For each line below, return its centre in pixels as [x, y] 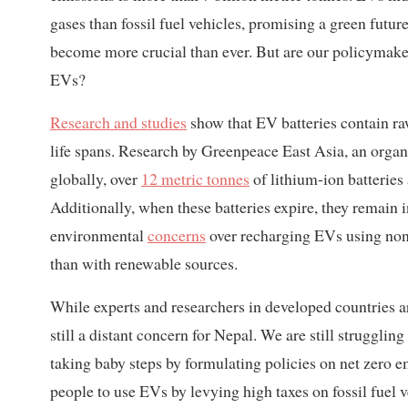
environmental [99, 235]
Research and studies [118, 122]
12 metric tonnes [195, 178]
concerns [177, 235]
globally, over [96, 178]
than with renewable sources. [144, 263]
